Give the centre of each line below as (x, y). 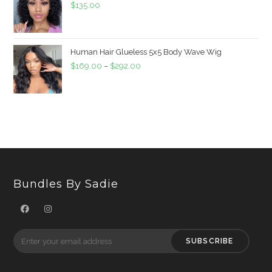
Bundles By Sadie (66, 184)
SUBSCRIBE (209, 241)
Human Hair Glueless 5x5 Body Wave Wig (146, 52)
